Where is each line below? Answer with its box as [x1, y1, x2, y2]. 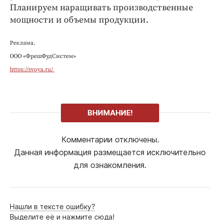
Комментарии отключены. [61, 135, 159, 145]
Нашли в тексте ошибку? [10, 202, 95, 211]
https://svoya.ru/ [10, 66, 55, 74]
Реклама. [10, 39, 35, 47]
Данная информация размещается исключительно [14, 147, 206, 158]
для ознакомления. [74, 160, 146, 170]
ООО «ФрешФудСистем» [10, 53, 76, 60]
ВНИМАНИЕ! [87, 108, 133, 118]
